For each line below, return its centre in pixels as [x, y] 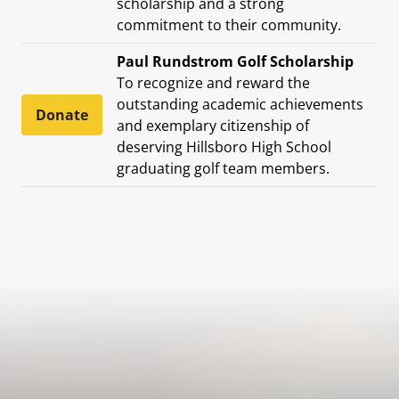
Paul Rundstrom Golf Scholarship [235, 61]
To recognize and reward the [213, 82]
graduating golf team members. [223, 168]
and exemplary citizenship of [213, 125]
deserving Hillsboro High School [224, 147]
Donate [62, 114]
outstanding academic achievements [240, 104]
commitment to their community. [229, 24]
